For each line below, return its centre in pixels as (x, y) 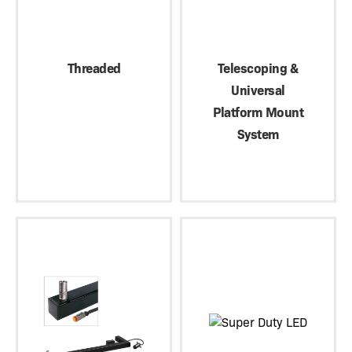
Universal (258, 91)
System (258, 135)
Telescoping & (258, 69)
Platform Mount (258, 113)
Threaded (94, 69)
